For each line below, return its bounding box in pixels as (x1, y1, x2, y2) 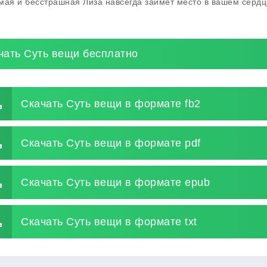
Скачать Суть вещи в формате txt (21, 215, 197, 228)
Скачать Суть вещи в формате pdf (21, 136, 201, 149)
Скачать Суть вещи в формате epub (21, 176, 210, 188)
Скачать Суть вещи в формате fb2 (21, 97, 201, 110)
